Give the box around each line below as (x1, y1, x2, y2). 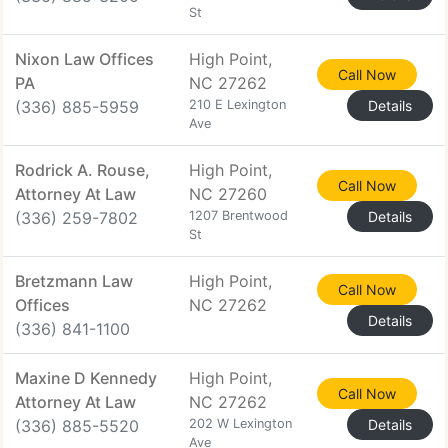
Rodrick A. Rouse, (15, 160, 150, 180)
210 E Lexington (189, 97, 286, 112)
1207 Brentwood (189, 208, 288, 223)
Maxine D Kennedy (15, 368, 157, 388)
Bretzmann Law (15, 271, 133, 291)
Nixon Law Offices (15, 49, 154, 69)
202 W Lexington (189, 416, 292, 431)
